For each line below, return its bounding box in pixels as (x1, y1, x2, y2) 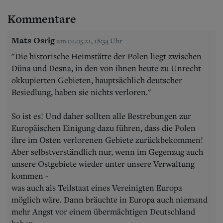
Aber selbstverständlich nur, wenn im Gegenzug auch (11, 146, 203, 157)
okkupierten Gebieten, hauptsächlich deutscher (11, 74, 182, 86)
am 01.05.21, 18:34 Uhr (57, 35, 122, 45)
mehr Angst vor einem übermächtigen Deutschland (11, 206, 195, 217)
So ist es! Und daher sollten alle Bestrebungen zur (11, 110, 191, 121)
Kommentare (7, 10, 76, 27)
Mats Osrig (11, 34, 55, 46)
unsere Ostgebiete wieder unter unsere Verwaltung (11, 158, 195, 169)
